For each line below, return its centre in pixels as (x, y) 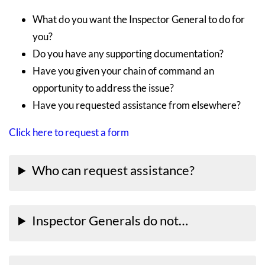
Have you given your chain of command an (123, 71)
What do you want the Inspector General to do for (139, 20)
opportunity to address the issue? (103, 88)
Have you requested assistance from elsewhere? (137, 105)
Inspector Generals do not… (110, 221)
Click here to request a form (69, 132)
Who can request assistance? (114, 170)
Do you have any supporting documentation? (128, 54)
